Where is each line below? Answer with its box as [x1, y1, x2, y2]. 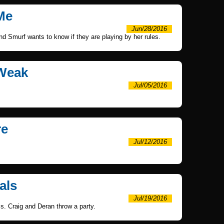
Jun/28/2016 [131, 25, 167, 32]
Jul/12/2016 [133, 138, 167, 145]
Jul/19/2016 [133, 194, 167, 202]
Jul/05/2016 [133, 81, 167, 89]
